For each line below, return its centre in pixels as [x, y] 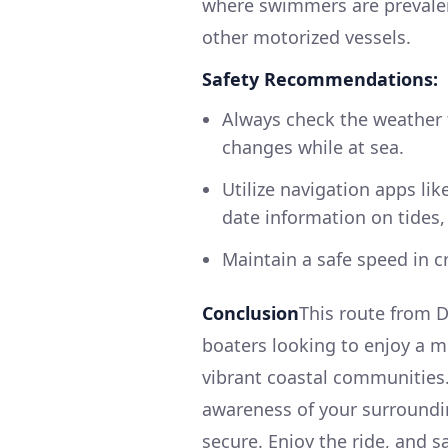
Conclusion [250, 312]
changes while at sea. [313, 146]
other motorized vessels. [306, 36]
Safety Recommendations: [320, 78]
